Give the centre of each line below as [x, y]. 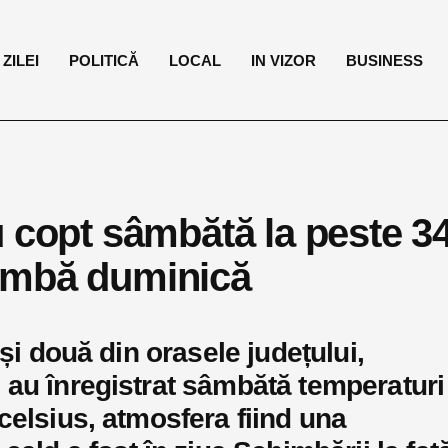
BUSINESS [385, 60]
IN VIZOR [284, 60]
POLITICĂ [104, 60]
